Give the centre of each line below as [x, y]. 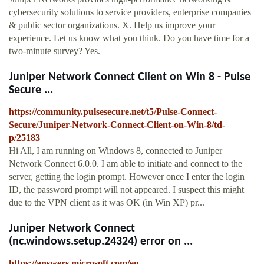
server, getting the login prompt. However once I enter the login [127, 177]
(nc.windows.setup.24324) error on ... [101, 242]
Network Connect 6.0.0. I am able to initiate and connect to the [126, 164]
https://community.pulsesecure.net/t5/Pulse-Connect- [113, 112]
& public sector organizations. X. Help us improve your [112, 25]
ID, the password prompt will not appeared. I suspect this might [126, 190]
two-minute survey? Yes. [55, 51]
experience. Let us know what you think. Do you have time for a [129, 38]
